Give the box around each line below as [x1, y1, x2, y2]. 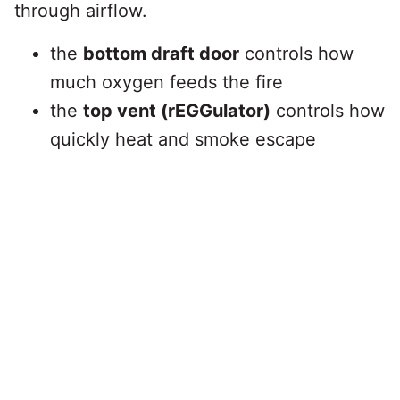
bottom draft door [83, 43, 239, 65]
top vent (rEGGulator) [83, 100, 271, 122]
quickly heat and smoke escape [50, 129, 316, 151]
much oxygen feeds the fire [50, 71, 283, 94]
